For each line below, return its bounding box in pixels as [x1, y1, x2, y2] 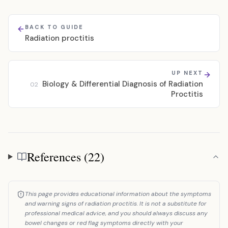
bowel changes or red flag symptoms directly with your [25, 219, 183, 227]
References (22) [26, 149, 104, 165]
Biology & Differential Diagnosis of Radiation [42, 79, 203, 89]
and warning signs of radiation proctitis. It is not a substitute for [25, 199, 207, 208]
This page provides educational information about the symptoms [25, 190, 211, 198]
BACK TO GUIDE [25, 23, 83, 31]
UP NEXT [172, 69, 203, 76]
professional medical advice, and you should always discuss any [25, 209, 208, 217]
